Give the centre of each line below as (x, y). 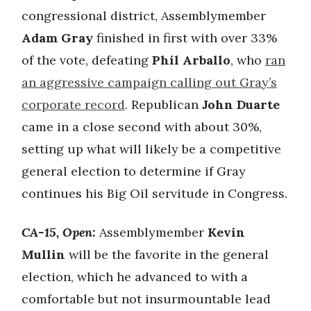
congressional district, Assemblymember (144, 16)
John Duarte (241, 104)
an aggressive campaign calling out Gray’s (149, 82)
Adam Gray (57, 38)
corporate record (73, 104)
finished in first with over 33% (185, 38)
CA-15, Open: (60, 232)
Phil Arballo (191, 60)
